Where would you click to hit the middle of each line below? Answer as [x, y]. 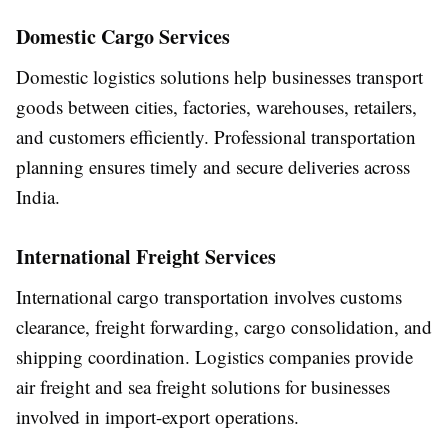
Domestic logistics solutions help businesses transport [219, 77]
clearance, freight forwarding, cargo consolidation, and [224, 327]
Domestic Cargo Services [123, 37]
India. [38, 197]
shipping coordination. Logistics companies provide [214, 357]
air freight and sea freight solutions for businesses [203, 387]
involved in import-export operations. [157, 417]
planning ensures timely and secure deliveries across [213, 167]
